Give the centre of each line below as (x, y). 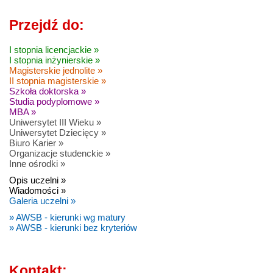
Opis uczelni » (37, 180)
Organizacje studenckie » (60, 154)
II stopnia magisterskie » (58, 81)
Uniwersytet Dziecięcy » (58, 133)
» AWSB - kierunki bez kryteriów (73, 228)
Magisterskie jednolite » (56, 71)
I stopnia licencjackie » (54, 50)
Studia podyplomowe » (54, 102)
